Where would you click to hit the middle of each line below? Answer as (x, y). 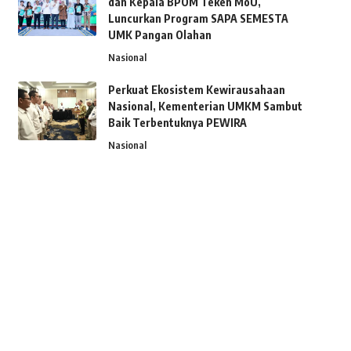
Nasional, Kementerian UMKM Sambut (205, 106)
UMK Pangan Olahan (159, 35)
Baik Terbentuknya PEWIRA (177, 123)
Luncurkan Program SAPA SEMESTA (198, 18)
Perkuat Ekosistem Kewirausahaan (196, 90)
